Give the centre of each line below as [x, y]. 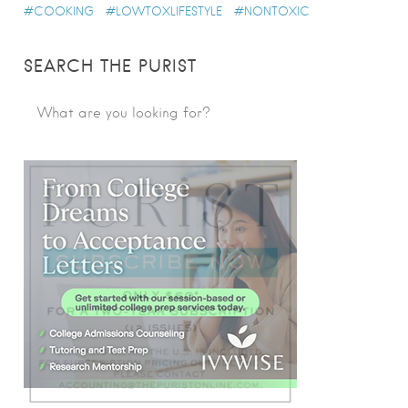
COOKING [64, 12]
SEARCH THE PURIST [110, 66]
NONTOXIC [277, 12]
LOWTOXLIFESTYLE [169, 12]
